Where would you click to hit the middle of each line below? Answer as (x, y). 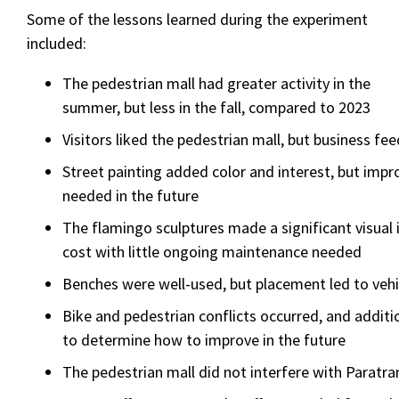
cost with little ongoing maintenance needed (212, 252)
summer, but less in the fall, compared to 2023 (217, 107)
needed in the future (131, 195)
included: (57, 43)
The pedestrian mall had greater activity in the (217, 83)
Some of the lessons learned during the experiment (198, 19)
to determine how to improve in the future (204, 340)
